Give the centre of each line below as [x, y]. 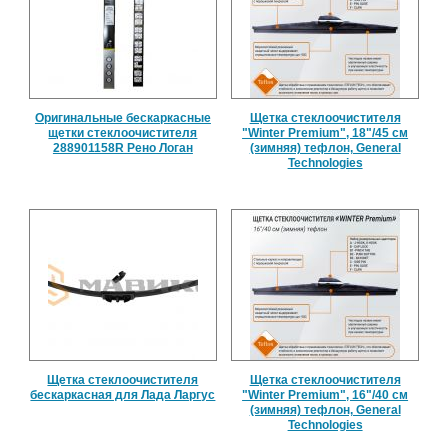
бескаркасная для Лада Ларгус [123, 394]
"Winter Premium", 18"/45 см [325, 132]
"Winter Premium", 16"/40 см [325, 394]
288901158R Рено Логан [122, 147]
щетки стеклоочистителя [123, 132]
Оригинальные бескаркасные [122, 117]
